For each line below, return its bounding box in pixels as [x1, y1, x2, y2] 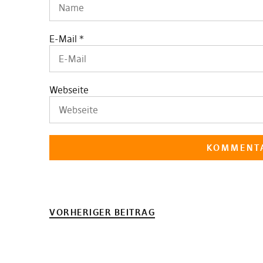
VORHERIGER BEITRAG [49, 207, 155, 218]
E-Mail [49, 33, 77, 45]
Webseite [49, 84, 89, 96]
